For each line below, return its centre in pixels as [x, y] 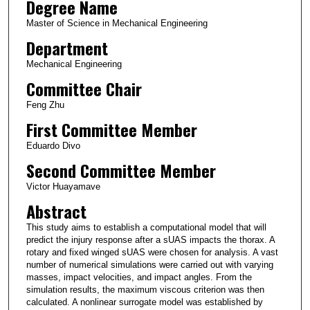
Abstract [56, 211]
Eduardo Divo [53, 145]
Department [67, 47]
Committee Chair [84, 88]
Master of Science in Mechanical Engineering [117, 23]
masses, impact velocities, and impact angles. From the [139, 277]
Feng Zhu [45, 104]
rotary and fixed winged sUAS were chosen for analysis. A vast [152, 252]
